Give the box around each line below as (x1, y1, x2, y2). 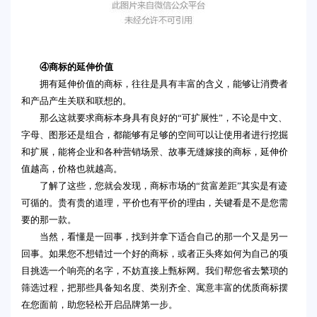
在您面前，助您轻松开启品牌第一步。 (21, 299, 178, 311)
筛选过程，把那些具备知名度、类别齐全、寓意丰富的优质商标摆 (21, 282, 288, 294)
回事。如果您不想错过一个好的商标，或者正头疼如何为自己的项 (21, 248, 288, 260)
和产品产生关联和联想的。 (21, 96, 132, 107)
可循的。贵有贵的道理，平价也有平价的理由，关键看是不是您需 (21, 197, 288, 209)
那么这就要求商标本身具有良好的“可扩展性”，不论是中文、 (40, 113, 287, 124)
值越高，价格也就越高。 (21, 163, 122, 175)
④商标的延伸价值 (40, 60, 113, 74)
